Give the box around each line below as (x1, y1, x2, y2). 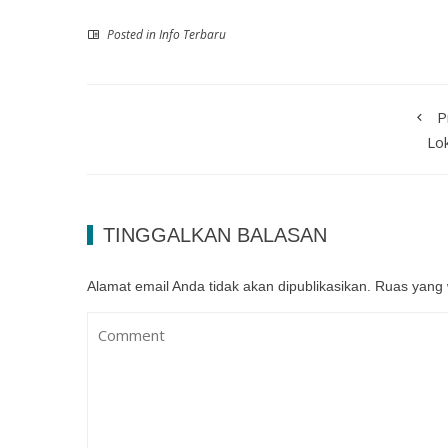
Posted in (104, 26, 159, 43)
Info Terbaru (159, 26, 226, 43)
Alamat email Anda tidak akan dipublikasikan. (87, 278, 371, 294)
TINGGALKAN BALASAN (103, 224, 327, 246)
